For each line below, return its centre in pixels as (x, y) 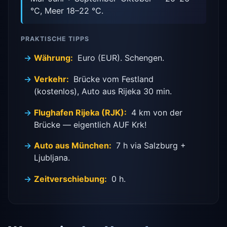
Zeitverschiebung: (71, 179)
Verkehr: (52, 79)
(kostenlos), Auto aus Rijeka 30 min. (103, 91)
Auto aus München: (73, 146)
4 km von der (155, 112)
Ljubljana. (52, 158)
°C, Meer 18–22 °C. (67, 11)
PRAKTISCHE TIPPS (55, 39)
